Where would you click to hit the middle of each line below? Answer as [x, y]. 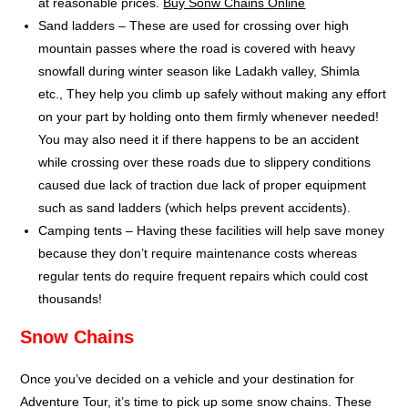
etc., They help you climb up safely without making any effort [213, 93]
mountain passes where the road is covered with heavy [197, 48]
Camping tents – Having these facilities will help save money [212, 230]
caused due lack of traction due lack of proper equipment [203, 184]
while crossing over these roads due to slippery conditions [205, 162]
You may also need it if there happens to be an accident [199, 139]
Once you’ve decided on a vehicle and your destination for [188, 378]
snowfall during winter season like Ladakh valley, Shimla [199, 71]
